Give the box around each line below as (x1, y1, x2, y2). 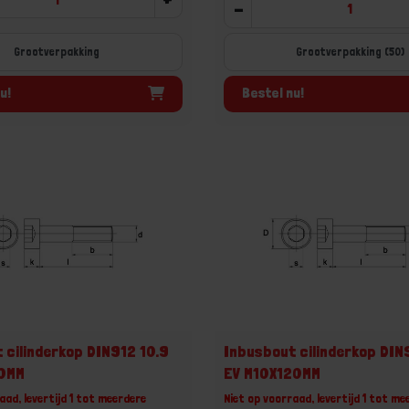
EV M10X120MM (224, 362, 321, 383)
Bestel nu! (242, 84, 305, 101)
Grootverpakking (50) (295, 44, 404, 58)
